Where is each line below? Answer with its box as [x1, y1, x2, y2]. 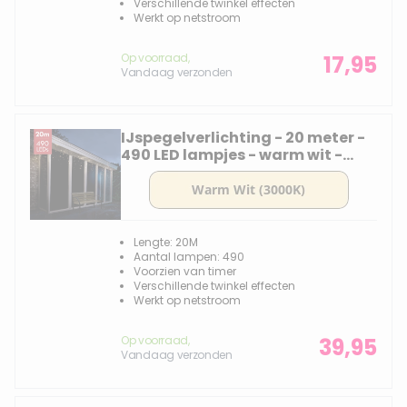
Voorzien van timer [134, 263, 236, 279]
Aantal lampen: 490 [134, 249, 244, 264]
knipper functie [121, 162, 239, 183]
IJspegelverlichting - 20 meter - [121, 127, 365, 148]
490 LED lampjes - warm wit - [121, 144, 342, 165]
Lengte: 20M [134, 234, 198, 250]
